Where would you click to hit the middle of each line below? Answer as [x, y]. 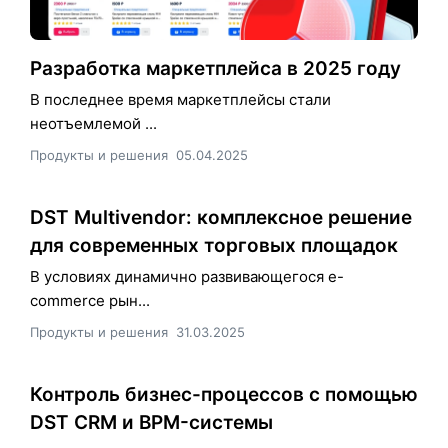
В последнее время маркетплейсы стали [180, 99]
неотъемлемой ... [93, 123]
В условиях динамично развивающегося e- [187, 276]
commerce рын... [90, 300]
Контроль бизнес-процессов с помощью [224, 394]
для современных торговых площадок [214, 245]
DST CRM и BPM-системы [151, 422]
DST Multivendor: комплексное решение [221, 217]
